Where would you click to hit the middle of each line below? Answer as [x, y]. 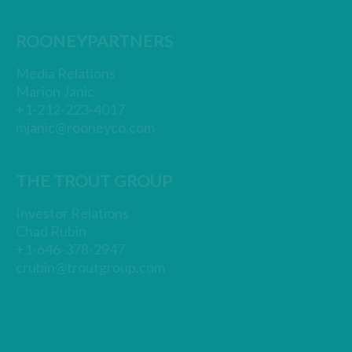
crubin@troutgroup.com [91, 267]
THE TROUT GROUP [95, 181]
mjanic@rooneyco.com [86, 127]
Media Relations [66, 73]
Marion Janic [55, 91]
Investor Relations [73, 213]
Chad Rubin [51, 231]
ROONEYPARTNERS [95, 41]
